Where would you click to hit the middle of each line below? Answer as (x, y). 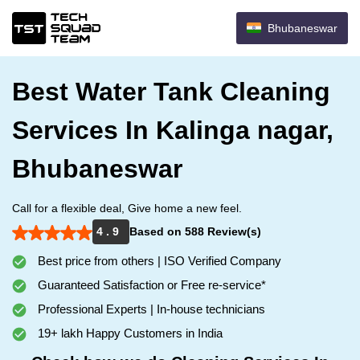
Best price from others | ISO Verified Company (158, 261)
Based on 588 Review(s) (195, 231)
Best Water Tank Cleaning (171, 92)
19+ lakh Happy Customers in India (129, 333)
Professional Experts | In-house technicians (150, 309)
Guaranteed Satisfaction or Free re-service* (150, 285)
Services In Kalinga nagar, (173, 130)
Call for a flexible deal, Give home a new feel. (127, 208)
